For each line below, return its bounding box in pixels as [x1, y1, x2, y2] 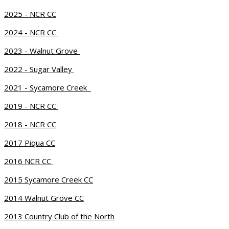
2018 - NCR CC [4, 119, 56, 129]
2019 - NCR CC [4, 101, 58, 111]
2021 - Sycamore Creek [4, 82, 91, 93]
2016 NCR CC [4, 156, 53, 166]
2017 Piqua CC [4, 138, 55, 148]
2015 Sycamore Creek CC [4, 174, 93, 185]
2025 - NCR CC [4, 9, 56, 19]
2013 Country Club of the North [4, 211, 114, 221]
